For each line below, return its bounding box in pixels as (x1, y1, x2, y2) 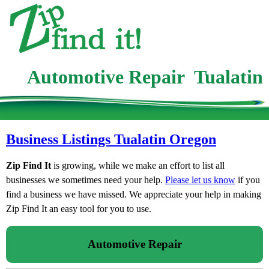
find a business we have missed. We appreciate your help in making (6, 189, 261, 199)
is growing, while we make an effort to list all (51, 160, 225, 171)
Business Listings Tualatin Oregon (6, 131, 216, 147)
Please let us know (165, 174, 235, 185)
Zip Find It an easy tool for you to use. (6, 203, 151, 214)
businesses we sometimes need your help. (6, 174, 165, 185)
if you (235, 174, 260, 185)
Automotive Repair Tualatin (27, 66, 263, 88)
